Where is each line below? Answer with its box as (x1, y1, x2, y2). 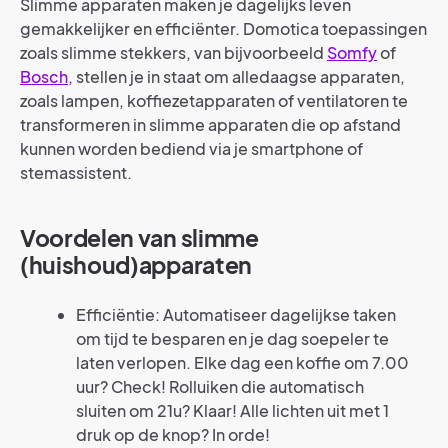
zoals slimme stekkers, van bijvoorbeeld (20, 42, 327, 64)
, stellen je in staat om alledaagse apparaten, (68, 66, 405, 88)
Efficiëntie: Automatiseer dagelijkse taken (76, 304, 396, 326)
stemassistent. (20, 162, 132, 184)
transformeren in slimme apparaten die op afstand (20, 114, 401, 136)
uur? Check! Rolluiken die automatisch (76, 376, 364, 398)
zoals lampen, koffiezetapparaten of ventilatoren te (20, 90, 408, 112)
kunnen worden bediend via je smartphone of (20, 138, 363, 160)
